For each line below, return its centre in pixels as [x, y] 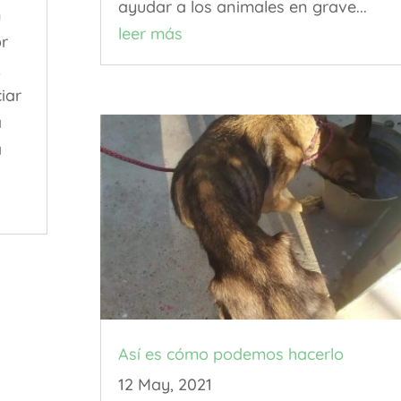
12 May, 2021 [165, 385]
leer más [150, 34]
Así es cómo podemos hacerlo [230, 354]
